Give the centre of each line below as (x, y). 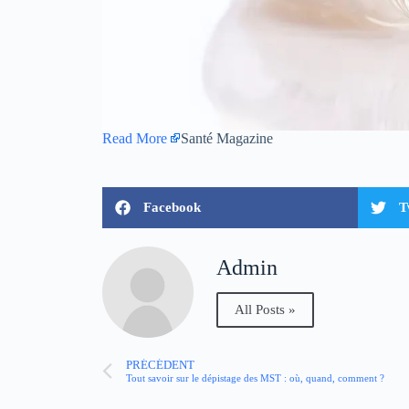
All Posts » (265, 310)
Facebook (172, 207)
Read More (135, 138)
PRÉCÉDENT (160, 366)
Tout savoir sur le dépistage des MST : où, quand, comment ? (255, 378)
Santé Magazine (227, 138)
